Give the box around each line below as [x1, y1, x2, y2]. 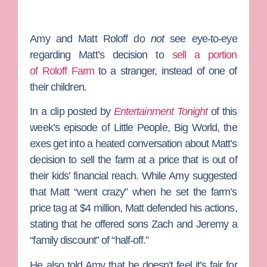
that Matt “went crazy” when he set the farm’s [30, 186, 237, 198]
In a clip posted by [30, 105, 114, 118]
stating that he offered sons [30, 218, 152, 231]
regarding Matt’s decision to [30, 49, 172, 61]
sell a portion [172, 49, 237, 61]
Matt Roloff [78, 33, 128, 45]
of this [211, 105, 237, 118]
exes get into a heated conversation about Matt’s [30, 138, 237, 150]
